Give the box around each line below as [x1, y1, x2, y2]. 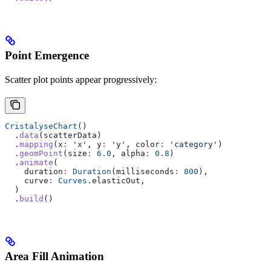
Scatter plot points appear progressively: [5, 74, 157, 85]
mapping [19, 139, 53, 149]
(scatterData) [39, 130, 102, 140]
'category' [165, 139, 218, 149]
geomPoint [19, 148, 63, 158]
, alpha [111, 148, 145, 158]
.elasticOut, [87, 175, 145, 185]
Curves [53, 175, 87, 185]
